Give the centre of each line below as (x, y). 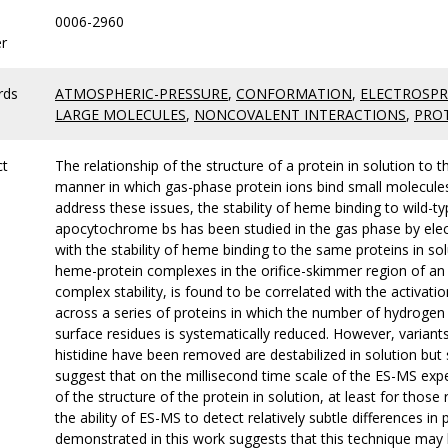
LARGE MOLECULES (120, 114)
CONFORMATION (294, 93)
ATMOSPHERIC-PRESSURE (141, 93)
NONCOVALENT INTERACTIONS (300, 114)
